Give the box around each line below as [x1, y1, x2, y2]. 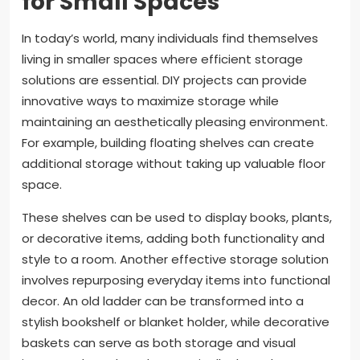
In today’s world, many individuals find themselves [22, 29, 318, 47]
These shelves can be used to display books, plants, [22, 208, 332, 226]
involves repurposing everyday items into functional [22, 271, 330, 288]
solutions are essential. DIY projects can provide [22, 71, 307, 88]
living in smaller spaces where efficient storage [22, 50, 303, 67]
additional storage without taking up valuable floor [22, 154, 325, 172]
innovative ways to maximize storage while [22, 92, 279, 109]
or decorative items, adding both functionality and [22, 229, 325, 247]
